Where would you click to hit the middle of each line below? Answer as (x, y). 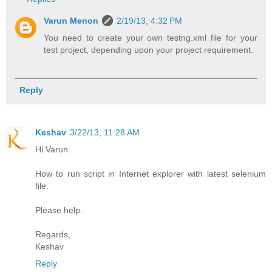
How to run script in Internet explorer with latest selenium (151, 173)
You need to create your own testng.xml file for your (151, 38)
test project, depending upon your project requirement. (149, 50)
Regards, (53, 234)
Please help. (59, 210)
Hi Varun (52, 149)
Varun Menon (71, 21)
